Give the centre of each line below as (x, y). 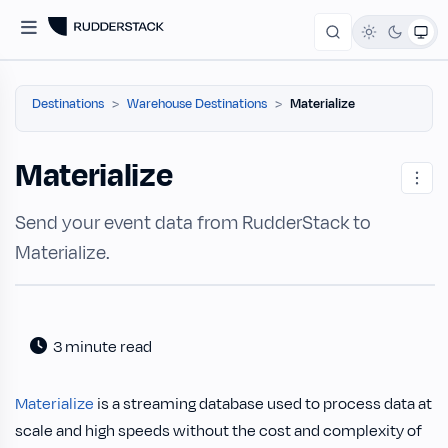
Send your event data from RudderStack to (193, 223)
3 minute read (102, 347)
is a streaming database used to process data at (263, 404)
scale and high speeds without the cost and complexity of (218, 431)
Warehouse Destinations (197, 104)
